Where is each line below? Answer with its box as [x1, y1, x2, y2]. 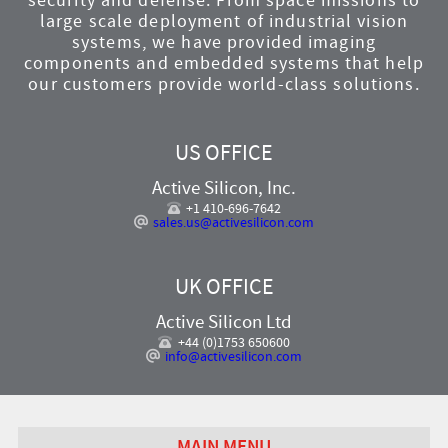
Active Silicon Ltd [156, 308, 292, 334]
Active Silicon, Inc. [152, 174, 296, 200]
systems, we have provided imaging [72, 30, 376, 54]
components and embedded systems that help [24, 51, 424, 75]
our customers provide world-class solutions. [28, 72, 420, 96]
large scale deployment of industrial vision [39, 9, 409, 33]
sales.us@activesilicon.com [153, 212, 315, 231]
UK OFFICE [174, 272, 274, 301]
